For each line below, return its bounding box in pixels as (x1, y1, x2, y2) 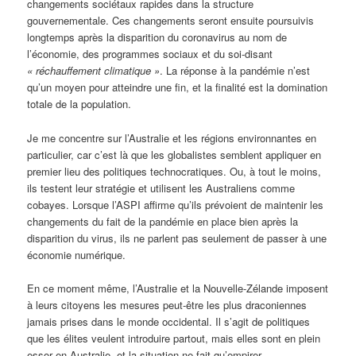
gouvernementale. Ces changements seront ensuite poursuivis (27, 13, 315, 29)
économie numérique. (27, 246, 126, 262)
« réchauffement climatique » (27, 63, 161, 79)
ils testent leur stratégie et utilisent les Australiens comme (27, 180, 296, 195)
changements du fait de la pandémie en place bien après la (27, 213, 299, 229)
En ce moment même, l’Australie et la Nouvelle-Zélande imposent (27, 280, 329, 296)
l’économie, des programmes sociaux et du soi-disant (27, 46, 273, 62)
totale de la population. (27, 96, 132, 112)
